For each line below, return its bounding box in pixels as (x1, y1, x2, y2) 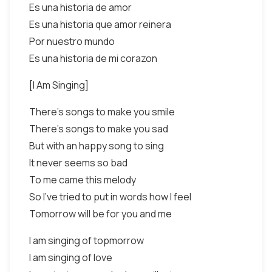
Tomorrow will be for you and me (29, 207, 172, 220)
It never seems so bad (29, 156, 127, 169)
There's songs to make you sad (29, 122, 168, 135)
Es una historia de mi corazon (29, 52, 157, 65)
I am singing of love (29, 251, 112, 264)
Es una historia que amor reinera (29, 18, 171, 31)
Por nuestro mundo (29, 35, 115, 48)
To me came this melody (29, 173, 136, 186)
